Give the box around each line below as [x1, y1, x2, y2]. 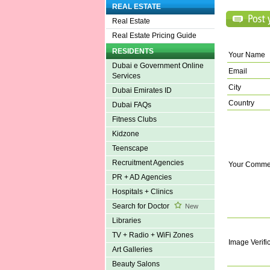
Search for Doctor [111, 202, 171, 211]
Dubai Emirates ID [111, 86, 172, 95]
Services [111, 72, 140, 81]
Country [228, 98, 254, 107]
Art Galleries [111, 245, 152, 254]
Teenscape [111, 144, 148, 153]
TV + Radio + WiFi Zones [111, 231, 193, 240]
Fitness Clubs [111, 115, 157, 124]
